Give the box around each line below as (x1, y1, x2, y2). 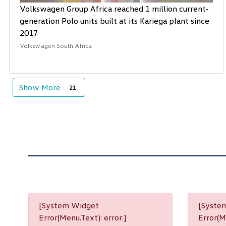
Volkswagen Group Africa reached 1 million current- (20, 4, 209, 14)
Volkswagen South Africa (20, 42, 92, 50)
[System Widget (39, 200, 99, 211)
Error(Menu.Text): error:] (39, 212, 126, 223)
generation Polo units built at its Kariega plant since (20, 16, 209, 26)
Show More (19, 82, 63, 93)
